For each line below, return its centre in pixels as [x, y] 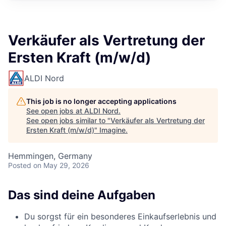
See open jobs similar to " [68, 120]
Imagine [112, 130]
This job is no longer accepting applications [101, 101]
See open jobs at [55, 111]
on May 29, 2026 [61, 165]
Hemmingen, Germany [50, 156]
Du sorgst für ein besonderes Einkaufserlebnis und [120, 216]
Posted [20, 165]
